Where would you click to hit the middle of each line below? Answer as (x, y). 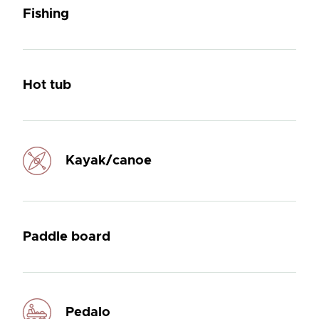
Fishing (46, 14)
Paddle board (66, 236)
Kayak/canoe (108, 161)
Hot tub (47, 85)
